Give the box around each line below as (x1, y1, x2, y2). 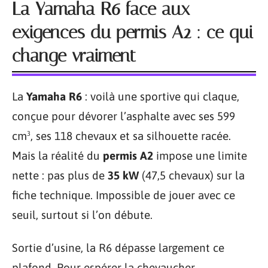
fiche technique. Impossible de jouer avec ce (12, 188, 235, 202)
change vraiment (12, 44, 136, 66)
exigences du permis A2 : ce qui (12, 21, 253, 43)
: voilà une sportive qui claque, (82, 89, 239, 103)
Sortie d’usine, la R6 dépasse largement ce (12, 241, 224, 254)
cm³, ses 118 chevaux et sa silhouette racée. (12, 129, 231, 142)
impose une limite (153, 148, 247, 162)
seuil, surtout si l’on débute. (12, 208, 153, 221)
